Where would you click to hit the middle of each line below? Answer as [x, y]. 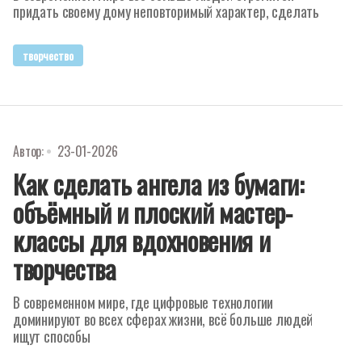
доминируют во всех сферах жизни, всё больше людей [163, 319]
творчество [48, 55]
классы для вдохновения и [142, 240]
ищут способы [52, 336]
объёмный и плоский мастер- [153, 212]
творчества [65, 269]
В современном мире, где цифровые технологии [143, 302]
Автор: [29, 151]
